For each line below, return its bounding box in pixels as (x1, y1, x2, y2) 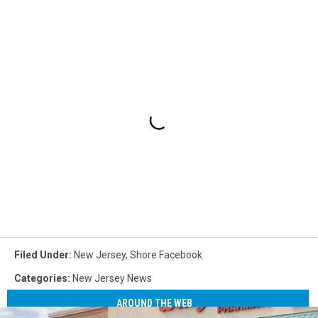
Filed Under (14, 249, 69, 261)
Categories (14, 273, 67, 285)
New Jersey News (72, 273, 152, 285)
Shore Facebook (130, 249, 202, 261)
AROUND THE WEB (116, 297, 193, 309)
